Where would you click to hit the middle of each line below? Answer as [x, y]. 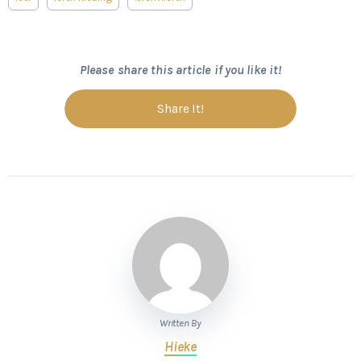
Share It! [180, 108]
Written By [180, 322]
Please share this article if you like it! [180, 69]
